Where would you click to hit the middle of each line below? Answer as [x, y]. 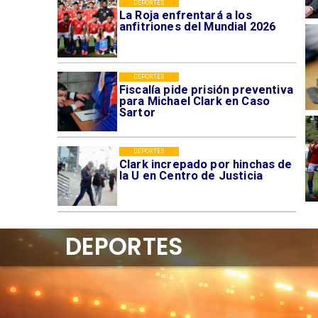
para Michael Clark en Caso [194, 101]
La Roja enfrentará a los [185, 15]
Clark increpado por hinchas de [205, 164]
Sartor [137, 112]
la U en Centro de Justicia [191, 175]
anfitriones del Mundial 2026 [197, 26]
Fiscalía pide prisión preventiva [206, 89]
